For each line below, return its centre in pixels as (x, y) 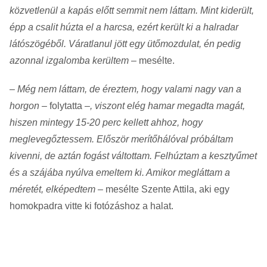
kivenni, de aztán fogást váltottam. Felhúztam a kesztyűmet (133, 156)
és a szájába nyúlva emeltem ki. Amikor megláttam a (120, 173)
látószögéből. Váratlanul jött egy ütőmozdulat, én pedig (125, 44)
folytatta (66, 106)
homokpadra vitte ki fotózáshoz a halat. (91, 206)
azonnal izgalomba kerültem (69, 60)
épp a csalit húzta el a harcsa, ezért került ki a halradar (124, 27)
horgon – (30, 106)
